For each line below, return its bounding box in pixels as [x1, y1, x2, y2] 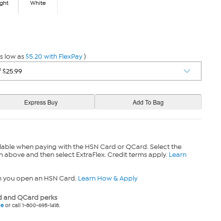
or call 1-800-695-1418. [3, 202, 60, 209]
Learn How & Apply [77, 174, 138, 183]
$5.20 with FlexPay [25, 52, 82, 61]
